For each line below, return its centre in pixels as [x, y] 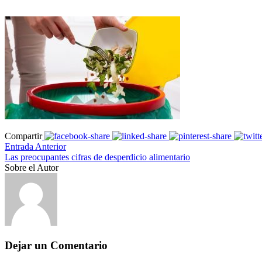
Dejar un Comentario [56, 245]
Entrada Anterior [35, 146]
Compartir [23, 136]
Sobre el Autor [32, 167]
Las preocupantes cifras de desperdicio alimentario [97, 157]
